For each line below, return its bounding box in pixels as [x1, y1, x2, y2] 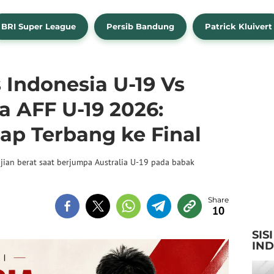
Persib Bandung [106, 21, 174, 32]
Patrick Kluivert [205, 21, 272, 32]
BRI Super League [1, 21, 76, 32]
